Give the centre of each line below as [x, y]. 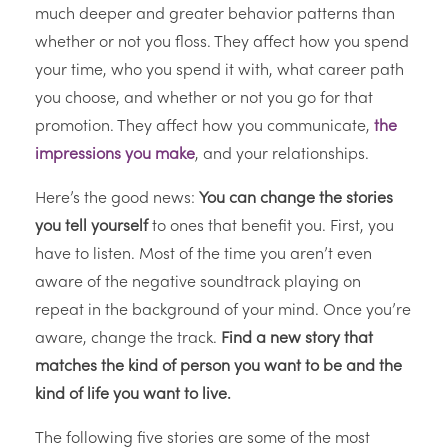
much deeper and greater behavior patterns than [215, 15]
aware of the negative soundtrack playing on [198, 283]
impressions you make [115, 155]
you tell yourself [93, 227]
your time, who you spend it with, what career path [219, 71]
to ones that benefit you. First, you [273, 227]
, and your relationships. [282, 155]
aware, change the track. [128, 339]
